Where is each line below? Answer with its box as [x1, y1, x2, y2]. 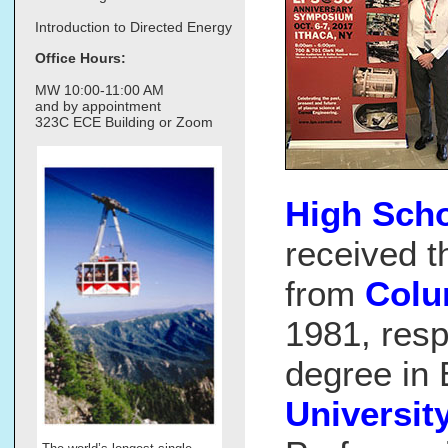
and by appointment [35, 97, 161, 114]
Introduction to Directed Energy [35, 19, 232, 36]
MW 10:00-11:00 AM [35, 81, 164, 98]
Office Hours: [35, 49, 126, 66]
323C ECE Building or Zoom [35, 113, 213, 130]
